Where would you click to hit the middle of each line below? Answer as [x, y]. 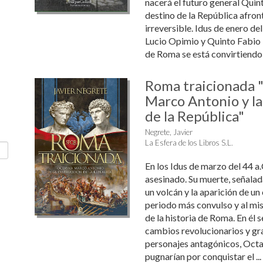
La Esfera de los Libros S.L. [189, 143]
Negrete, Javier [168, 132]
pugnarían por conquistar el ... [203, 256]
